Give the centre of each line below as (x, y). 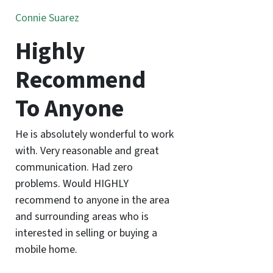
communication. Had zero (74, 167)
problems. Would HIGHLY (72, 183)
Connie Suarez (47, 18)
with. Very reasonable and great (87, 151)
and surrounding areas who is (82, 216)
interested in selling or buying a (86, 233)
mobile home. (46, 249)
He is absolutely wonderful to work (94, 134)
